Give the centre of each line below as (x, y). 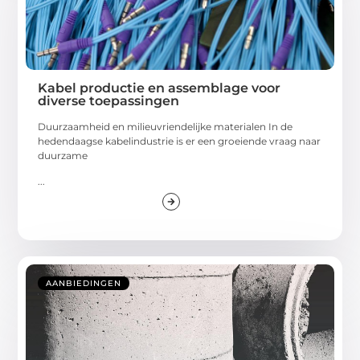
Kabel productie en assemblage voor (160, 88)
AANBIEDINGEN (84, 283)
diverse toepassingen (109, 100)
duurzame (63, 155)
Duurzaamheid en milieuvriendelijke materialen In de (166, 126)
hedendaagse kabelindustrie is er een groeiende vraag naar (180, 141)
